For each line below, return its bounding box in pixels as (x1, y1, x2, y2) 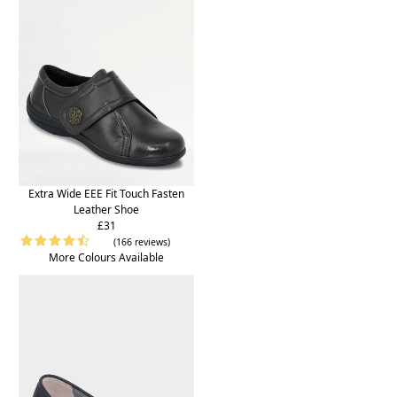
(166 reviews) (113, 236, 170, 249)
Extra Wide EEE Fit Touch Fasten (28, 186, 184, 202)
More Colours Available (49, 250, 164, 266)
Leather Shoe (74, 202, 139, 218)
